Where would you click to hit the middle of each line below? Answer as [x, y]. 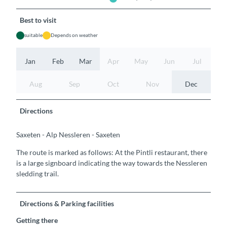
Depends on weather [74, 35]
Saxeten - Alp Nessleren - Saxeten [68, 135]
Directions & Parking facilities [67, 204]
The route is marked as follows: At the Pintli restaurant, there [112, 153]
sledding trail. [37, 174]
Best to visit [38, 20]
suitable [33, 35]
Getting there [37, 220]
